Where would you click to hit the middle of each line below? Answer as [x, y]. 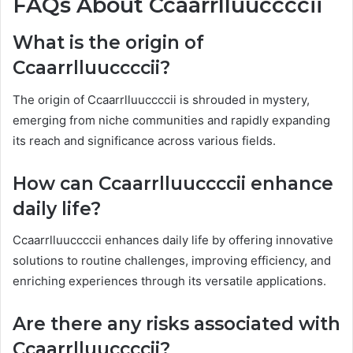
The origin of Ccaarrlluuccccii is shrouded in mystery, [161, 99]
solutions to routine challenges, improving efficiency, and [172, 261]
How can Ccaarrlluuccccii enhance [173, 183]
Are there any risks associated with [176, 324]
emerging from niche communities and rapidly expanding [171, 120]
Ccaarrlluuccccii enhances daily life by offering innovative [173, 240]
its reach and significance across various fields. [144, 140]
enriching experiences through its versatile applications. [169, 281]
